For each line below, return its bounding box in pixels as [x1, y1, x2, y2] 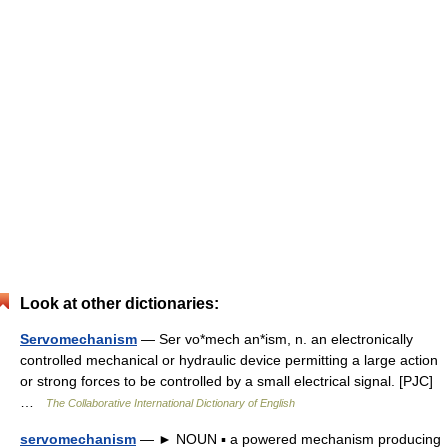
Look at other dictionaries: [20, 295, 219, 312]
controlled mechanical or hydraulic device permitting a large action [20, 352, 438, 368]
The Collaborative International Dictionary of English [46, 397, 295, 409]
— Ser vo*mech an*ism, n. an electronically [137, 331, 413, 347]
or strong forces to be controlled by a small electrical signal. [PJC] [20, 373, 433, 389]
